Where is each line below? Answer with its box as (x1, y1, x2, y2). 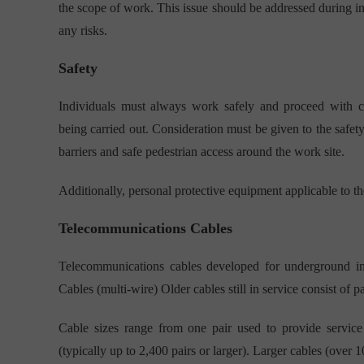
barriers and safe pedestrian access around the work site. (58, 145, 344, 159)
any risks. (58, 24, 107, 38)
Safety (58, 60, 97, 77)
